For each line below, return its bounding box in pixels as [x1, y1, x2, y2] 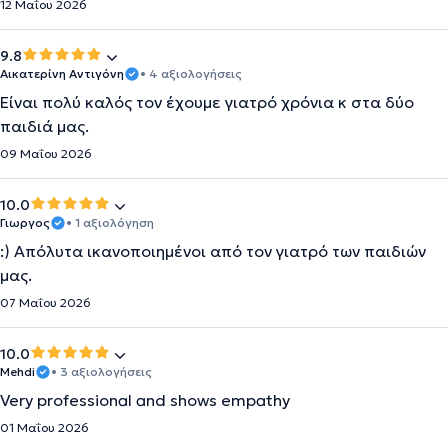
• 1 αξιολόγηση [66, 215, 154, 230]
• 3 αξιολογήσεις [51, 364, 152, 379]
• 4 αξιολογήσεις [140, 66, 242, 81]
